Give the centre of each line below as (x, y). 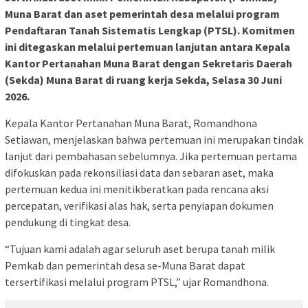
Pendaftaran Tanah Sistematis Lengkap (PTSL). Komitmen (150, 31)
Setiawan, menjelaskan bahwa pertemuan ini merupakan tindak (154, 140)
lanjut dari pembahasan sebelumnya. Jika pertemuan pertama (151, 156)
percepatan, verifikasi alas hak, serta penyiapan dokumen (139, 206)
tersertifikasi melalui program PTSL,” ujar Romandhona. (137, 282)
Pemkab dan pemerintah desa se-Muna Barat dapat (125, 266)
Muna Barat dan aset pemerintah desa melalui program (142, 14)
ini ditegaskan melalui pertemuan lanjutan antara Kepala (147, 47)
